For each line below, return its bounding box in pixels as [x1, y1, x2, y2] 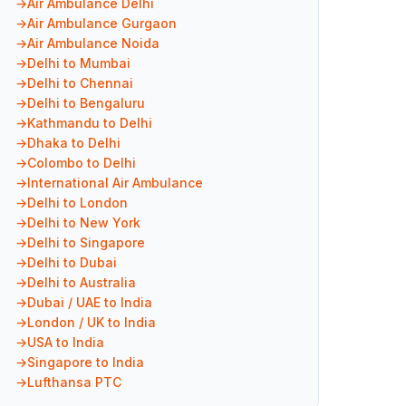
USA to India [27, 334, 104, 351]
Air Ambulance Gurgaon [27, 15, 177, 32]
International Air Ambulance [27, 175, 203, 191]
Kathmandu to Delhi [27, 115, 152, 131]
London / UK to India [27, 314, 156, 331]
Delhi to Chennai [27, 75, 133, 92]
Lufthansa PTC [27, 374, 121, 391]
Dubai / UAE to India [27, 295, 152, 311]
